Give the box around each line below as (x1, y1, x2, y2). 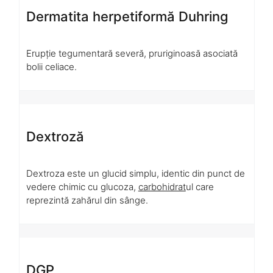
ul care (185, 180, 214, 193)
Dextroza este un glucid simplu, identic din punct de (26, 167, 245, 179)
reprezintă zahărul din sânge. (26, 194, 148, 206)
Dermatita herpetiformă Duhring (26, 9, 229, 25)
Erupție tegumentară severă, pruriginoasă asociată (26, 47, 238, 59)
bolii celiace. (26, 60, 77, 73)
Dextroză (26, 129, 84, 145)
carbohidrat (138, 180, 186, 193)
